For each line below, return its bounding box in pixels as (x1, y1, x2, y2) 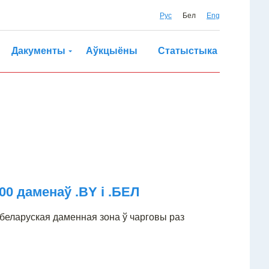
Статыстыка (158, 46, 217, 56)
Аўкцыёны (86, 46, 138, 56)
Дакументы (11, 46, 65, 56)
